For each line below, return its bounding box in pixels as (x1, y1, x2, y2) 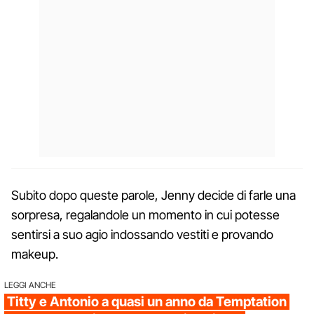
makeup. (11, 246, 58, 261)
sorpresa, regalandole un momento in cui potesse (11, 207, 280, 222)
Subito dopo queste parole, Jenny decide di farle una (11, 187, 296, 203)
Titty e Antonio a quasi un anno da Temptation (7, 293, 287, 310)
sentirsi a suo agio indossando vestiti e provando (11, 226, 273, 242)
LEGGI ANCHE (4, 279, 56, 290)
